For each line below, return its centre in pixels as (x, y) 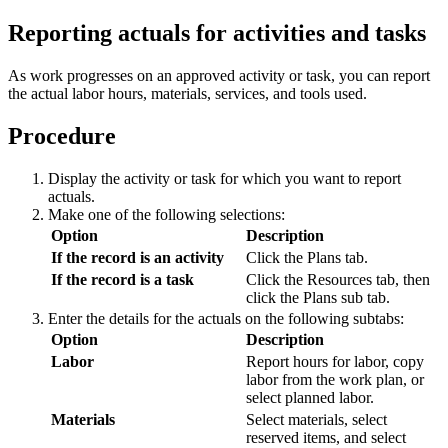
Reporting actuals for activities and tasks (217, 32)
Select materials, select (316, 419)
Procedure (62, 135)
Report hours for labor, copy (335, 361)
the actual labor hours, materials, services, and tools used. (187, 93)
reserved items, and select (326, 437)
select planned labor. (310, 397)
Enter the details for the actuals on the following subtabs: (226, 318)
